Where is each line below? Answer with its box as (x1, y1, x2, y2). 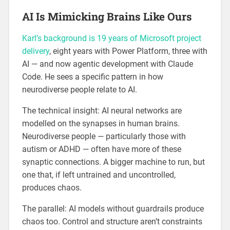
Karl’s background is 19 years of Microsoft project (22, 33, 201, 44)
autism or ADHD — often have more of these (22, 144, 181, 155)
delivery (22, 46, 49, 56)
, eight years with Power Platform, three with (49, 46, 207, 56)
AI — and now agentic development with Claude (22, 59, 193, 69)
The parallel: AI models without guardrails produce (22, 204, 204, 214)
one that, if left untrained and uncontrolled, (22, 170, 176, 180)
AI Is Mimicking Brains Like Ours (22, 9, 192, 24)
